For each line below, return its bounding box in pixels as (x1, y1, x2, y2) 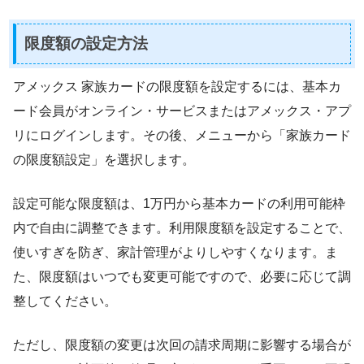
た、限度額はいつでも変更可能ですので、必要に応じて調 (13, 270, 351, 284)
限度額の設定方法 (24, 34, 148, 52)
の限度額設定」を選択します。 (13, 153, 195, 167)
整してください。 (13, 294, 117, 309)
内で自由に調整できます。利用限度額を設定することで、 (13, 221, 351, 236)
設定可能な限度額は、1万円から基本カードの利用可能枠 (13, 197, 345, 211)
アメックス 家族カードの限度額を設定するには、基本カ (13, 80, 341, 94)
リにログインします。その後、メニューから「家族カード (13, 128, 351, 143)
